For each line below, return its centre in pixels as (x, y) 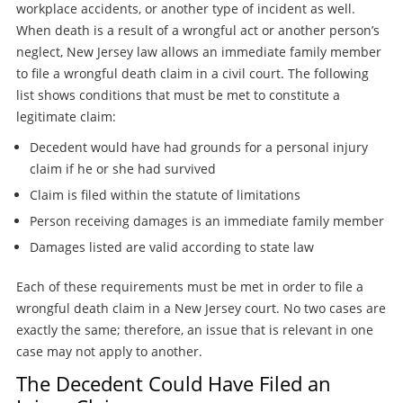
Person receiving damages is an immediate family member (206, 220)
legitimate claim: (66, 116)
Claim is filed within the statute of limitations (165, 194)
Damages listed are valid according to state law (171, 246)
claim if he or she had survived (122, 168)
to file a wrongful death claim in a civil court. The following (192, 73)
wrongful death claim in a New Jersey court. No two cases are (201, 308)
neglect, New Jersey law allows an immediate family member (198, 51)
